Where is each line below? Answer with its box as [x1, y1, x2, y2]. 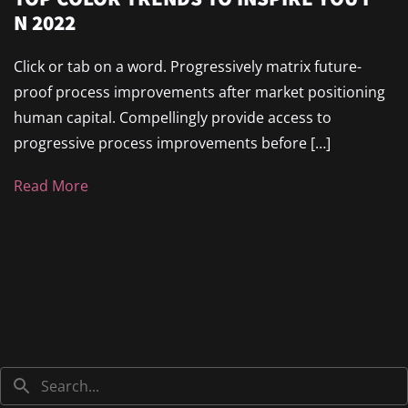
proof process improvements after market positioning [14, 82, 385, 103]
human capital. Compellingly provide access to [14, 107, 331, 128]
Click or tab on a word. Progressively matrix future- [14, 56, 362, 77]
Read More [14, 176, 88, 197]
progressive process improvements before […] [14, 133, 331, 154]
